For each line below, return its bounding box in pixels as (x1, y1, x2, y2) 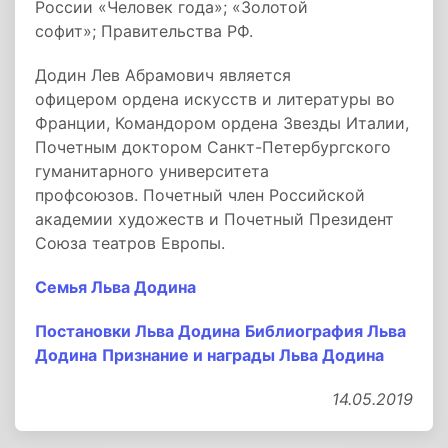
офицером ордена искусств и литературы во (35, 89, 395, 109)
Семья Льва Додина (35, 277, 196, 297)
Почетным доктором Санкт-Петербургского (35, 137, 391, 157)
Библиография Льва (245, 321, 406, 341)
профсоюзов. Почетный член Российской (35, 185, 365, 205)
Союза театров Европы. (35, 233, 225, 253)
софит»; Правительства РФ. (35, 21, 253, 41)
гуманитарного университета (35, 161, 269, 181)
